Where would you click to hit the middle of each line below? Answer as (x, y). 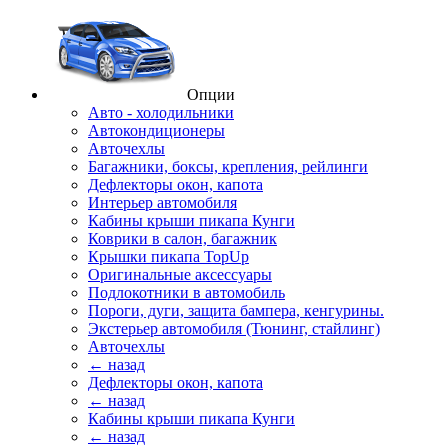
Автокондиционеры (156, 130)
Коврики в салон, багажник (182, 238)
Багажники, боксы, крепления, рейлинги (228, 166)
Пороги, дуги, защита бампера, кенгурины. (236, 310)
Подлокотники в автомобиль (186, 292)
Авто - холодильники (161, 112)
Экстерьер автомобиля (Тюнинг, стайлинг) (234, 328)
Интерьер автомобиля (162, 202)
